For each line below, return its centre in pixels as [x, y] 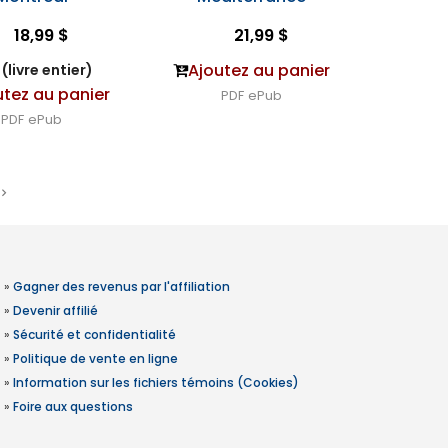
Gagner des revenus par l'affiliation [121, 286]
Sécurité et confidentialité [94, 334]
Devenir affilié [55, 310]
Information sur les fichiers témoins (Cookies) [155, 382]
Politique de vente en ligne [95, 358]
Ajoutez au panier [258, 70]
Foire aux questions [72, 406]
